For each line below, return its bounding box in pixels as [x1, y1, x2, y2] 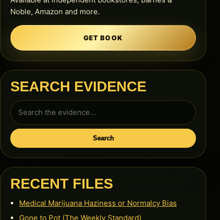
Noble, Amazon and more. [10, 6, 100, 16]
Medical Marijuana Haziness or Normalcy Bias [19, 198, 177, 208]
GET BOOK [83, 33, 123, 42]
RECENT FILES [10, 175, 113, 192]
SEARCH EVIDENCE [10, 78, 146, 94]
